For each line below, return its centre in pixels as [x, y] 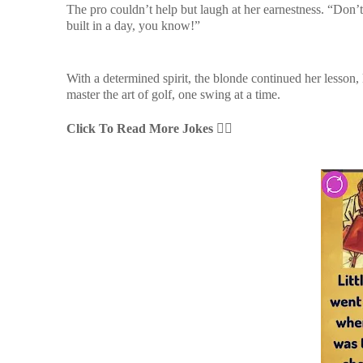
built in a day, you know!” [133, 25]
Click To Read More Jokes [140, 129]
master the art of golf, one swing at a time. [173, 95]
